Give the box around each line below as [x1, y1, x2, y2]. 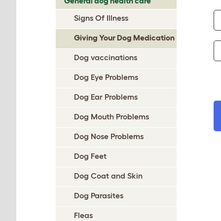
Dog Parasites [74, 191, 123, 200]
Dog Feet [74, 151, 107, 160]
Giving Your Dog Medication [74, 33, 175, 42]
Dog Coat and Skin [74, 171, 143, 180]
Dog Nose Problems [74, 132, 144, 141]
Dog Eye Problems [74, 73, 138, 81]
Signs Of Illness [74, 13, 128, 22]
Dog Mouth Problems [74, 112, 149, 121]
